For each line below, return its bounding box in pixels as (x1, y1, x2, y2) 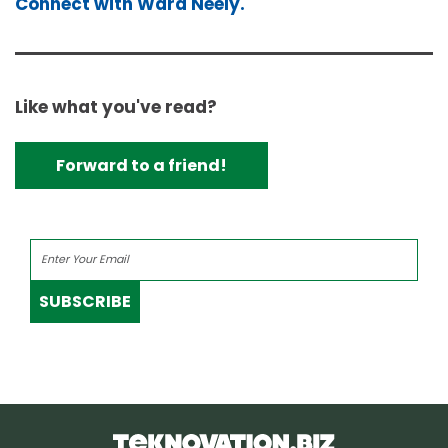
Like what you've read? (15, 94, 217, 119)
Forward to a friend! (56, 153, 227, 177)
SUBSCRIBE (39, 290, 131, 314)
